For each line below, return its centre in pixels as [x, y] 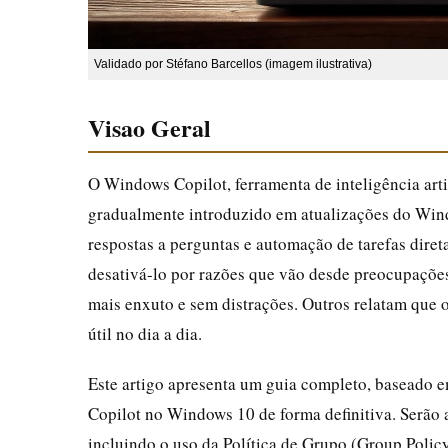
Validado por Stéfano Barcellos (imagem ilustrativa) [233, 63]
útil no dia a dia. [145, 333]
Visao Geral [149, 127]
